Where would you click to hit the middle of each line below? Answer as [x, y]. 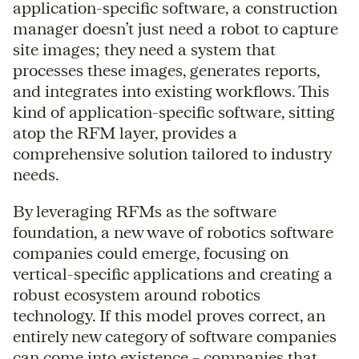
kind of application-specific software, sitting [174, 111]
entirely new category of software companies [175, 336]
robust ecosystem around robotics [137, 294]
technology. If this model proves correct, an [169, 315]
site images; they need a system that [144, 49]
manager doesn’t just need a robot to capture [175, 28]
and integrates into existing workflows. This [171, 91]
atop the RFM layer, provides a [125, 132]
